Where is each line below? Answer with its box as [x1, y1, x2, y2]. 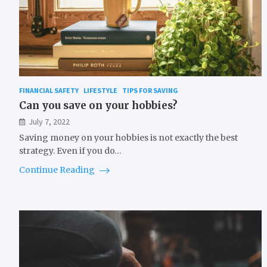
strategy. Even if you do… [19, 145, 122, 157]
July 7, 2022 [29, 116, 70, 128]
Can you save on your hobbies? [19, 99, 178, 113]
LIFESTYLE [83, 86, 117, 95]
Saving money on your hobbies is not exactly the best [19, 132, 238, 144]
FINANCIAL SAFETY [19, 86, 79, 95]
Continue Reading [19, 164, 97, 176]
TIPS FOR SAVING [122, 86, 178, 95]
